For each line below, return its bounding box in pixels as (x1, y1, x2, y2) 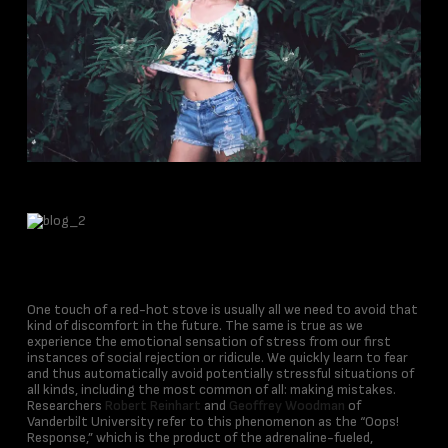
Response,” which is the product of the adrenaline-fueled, (26, 429, 373, 446)
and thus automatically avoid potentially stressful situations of (26, 365, 414, 382)
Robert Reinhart (104, 397, 201, 414)
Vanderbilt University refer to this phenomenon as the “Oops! (26, 413, 399, 430)
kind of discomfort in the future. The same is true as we (26, 317, 363, 334)
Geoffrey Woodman (228, 397, 345, 414)
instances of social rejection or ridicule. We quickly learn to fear (26, 349, 408, 366)
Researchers (26, 397, 105, 414)
